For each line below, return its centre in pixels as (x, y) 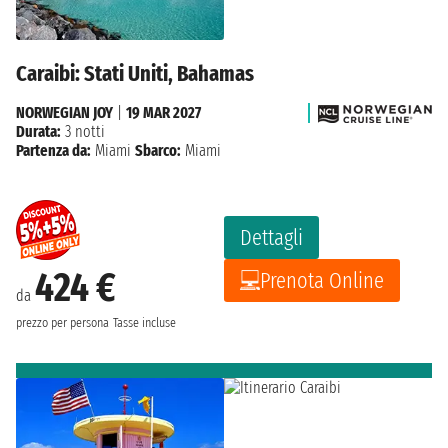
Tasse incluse (144, 322)
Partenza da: (53, 150)
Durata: (38, 131)
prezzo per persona (62, 322)
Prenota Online (322, 280)
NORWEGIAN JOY (64, 112)
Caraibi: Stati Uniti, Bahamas (135, 73)
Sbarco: (158, 150)
